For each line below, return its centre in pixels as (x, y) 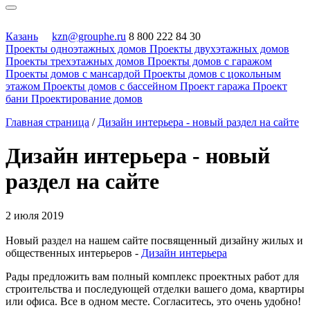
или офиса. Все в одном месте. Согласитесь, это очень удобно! (153, 301)
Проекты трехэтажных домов (75, 61)
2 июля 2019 (35, 215)
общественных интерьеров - (73, 253)
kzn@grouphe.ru (89, 36)
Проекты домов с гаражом (210, 61)
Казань (22, 36)
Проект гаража (215, 86)
